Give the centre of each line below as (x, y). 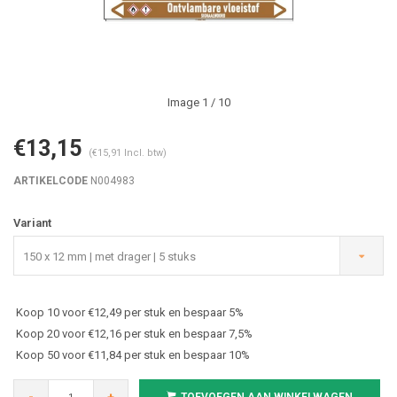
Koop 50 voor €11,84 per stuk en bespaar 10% (133, 355)
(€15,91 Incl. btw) (128, 153)
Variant (32, 223)
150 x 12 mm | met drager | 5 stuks (109, 257)
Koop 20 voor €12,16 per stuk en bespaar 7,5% (134, 334)
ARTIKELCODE (51, 181)
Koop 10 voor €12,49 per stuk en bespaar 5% (130, 312)
